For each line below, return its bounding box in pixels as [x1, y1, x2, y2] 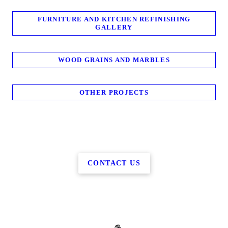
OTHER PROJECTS [79, 88, 149, 96]
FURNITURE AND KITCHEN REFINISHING [37, 15, 191, 23]
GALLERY [95, 23, 133, 32]
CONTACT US [88, 159, 140, 167]
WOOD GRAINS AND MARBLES [58, 55, 170, 64]
